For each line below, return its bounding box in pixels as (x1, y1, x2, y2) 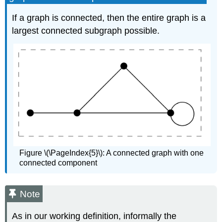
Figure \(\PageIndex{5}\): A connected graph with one (19, 149, 204, 158)
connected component (19, 159, 98, 167)
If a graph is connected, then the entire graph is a (12, 13, 206, 23)
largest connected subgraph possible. (12, 26, 160, 36)
